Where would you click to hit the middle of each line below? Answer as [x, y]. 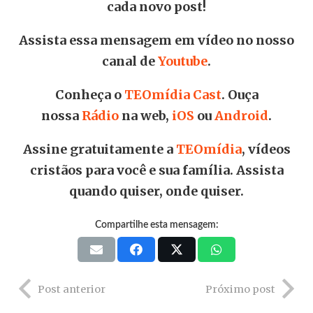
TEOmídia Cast [173, 94]
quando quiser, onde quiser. [156, 191]
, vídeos [266, 149]
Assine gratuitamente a [99, 149]
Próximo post [240, 289]
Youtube [183, 61]
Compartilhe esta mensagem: [156, 225]
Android [241, 115]
